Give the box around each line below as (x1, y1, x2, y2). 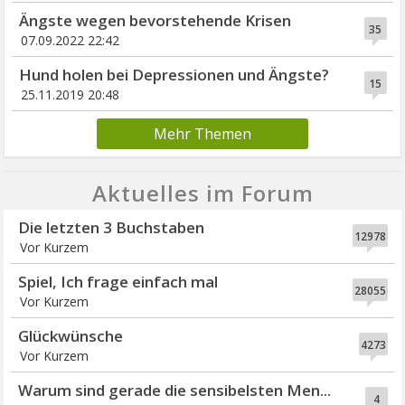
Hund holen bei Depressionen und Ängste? (19, 64, 330, 86)
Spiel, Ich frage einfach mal (18, 271, 219, 293)
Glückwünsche (18, 325, 124, 347)
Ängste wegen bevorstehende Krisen (19, 10, 292, 32)
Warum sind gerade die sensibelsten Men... (18, 380, 332, 401)
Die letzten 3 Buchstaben (18, 217, 205, 239)
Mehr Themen (154, 124, 251, 145)
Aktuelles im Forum (91, 178, 314, 209)
